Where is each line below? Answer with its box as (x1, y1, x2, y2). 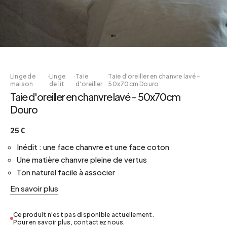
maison (10, 80, 33, 88)
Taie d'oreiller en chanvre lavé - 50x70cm (10, 90, 180, 103)
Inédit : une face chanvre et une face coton (17, 142, 169, 152)
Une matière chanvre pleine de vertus (17, 155, 147, 164)
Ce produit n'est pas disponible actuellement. (13, 211, 154, 218)
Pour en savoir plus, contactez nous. (13, 218, 125, 226)
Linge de (10, 72, 35, 80)
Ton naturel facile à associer (17, 167, 115, 177)
